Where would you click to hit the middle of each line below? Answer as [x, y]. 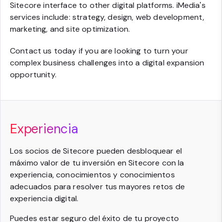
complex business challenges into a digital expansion [107, 63]
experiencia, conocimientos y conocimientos [92, 175]
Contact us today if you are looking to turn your [99, 51]
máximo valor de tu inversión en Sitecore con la [97, 163]
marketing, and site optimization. [70, 29]
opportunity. [33, 75]
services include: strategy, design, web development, [107, 17]
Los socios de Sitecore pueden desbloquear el [96, 151]
